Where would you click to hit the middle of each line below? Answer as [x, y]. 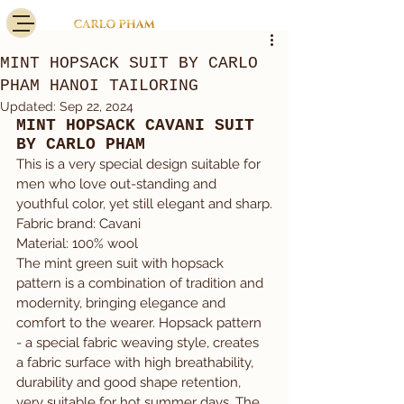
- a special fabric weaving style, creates [139, 343]
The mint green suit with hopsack [122, 263]
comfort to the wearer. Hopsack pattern [141, 323]
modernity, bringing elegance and [123, 303]
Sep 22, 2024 [96, 106]
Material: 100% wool [77, 243]
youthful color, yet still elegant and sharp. [144, 204]
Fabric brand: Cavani [78, 224]
